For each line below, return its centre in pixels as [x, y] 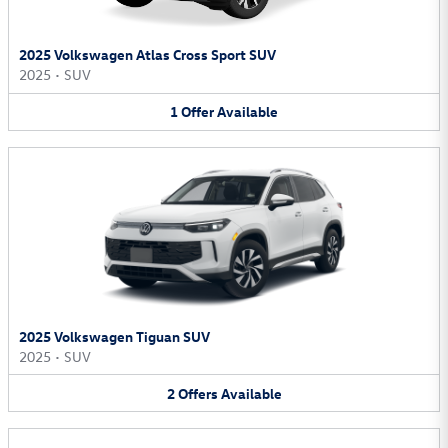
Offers [197, 393]
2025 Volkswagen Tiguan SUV [114, 336]
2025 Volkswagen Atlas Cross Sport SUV [147, 55]
